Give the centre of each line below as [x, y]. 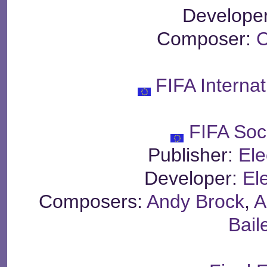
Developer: [193, 178]
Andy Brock [196, 202]
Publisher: [193, 155]
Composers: [90, 202]
